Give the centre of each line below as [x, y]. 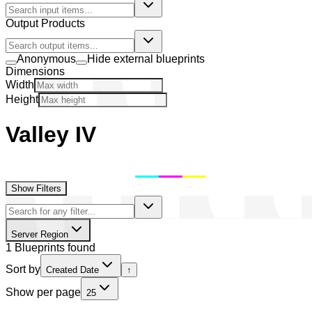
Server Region [40, 234]
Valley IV [51, 135]
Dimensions [35, 71]
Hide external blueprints [146, 59]
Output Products [45, 23]
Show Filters [36, 188]
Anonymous [46, 59]
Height [22, 99]
